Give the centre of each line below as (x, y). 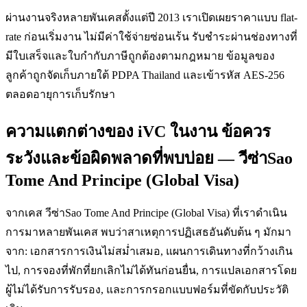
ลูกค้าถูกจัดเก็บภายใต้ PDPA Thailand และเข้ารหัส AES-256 (145, 75)
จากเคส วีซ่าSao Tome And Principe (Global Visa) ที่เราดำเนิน (146, 212)
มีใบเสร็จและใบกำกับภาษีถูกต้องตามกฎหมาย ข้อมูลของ (140, 56)
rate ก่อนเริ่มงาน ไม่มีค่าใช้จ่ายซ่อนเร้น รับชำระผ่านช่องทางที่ (151, 36)
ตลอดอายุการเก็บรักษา (60, 94)
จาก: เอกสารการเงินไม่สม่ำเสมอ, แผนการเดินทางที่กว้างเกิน (149, 251)
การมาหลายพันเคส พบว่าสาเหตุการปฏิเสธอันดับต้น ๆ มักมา (148, 232)
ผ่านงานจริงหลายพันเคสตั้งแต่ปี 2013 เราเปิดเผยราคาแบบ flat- (151, 17)
